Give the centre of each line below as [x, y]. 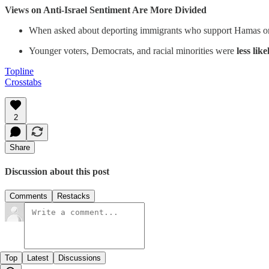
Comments [29, 196]
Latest [38, 258]
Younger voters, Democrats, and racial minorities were [133, 50]
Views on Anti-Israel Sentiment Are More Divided [106, 10]
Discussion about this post [57, 171]
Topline [19, 71]
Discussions [80, 258]
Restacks [74, 196]
